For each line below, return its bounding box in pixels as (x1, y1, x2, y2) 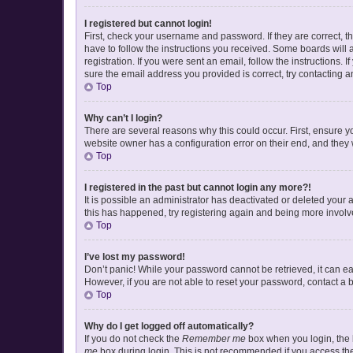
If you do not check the (84, 333, 182, 344)
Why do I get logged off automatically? (84, 320, 254, 332)
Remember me (182, 333, 246, 344)
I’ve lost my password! (84, 251, 185, 262)
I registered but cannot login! (84, 17, 212, 29)
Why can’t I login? (84, 112, 162, 124)
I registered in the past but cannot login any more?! (84, 181, 311, 193)
